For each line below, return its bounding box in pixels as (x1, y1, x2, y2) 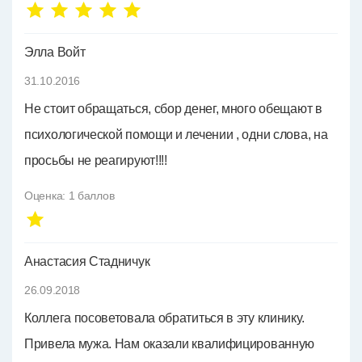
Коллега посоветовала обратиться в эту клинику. (24, 311, 305, 325)
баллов (78, 189, 115, 202)
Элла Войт (24, 45, 86, 59)
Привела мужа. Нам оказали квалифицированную (24, 337, 315, 351)
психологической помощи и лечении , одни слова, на (24, 128, 328, 141)
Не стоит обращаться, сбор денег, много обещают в (24, 102, 322, 116)
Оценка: (24, 189, 69, 202)
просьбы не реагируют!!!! (24, 154, 167, 167)
